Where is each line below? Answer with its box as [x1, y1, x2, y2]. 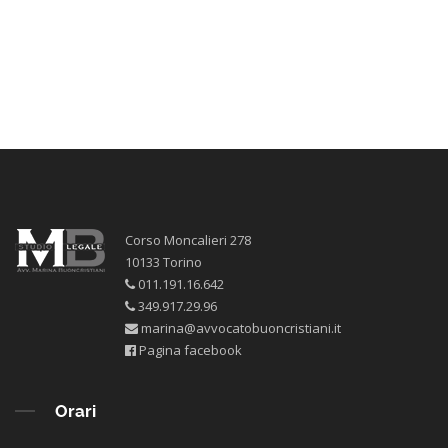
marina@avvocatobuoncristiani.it [138, 319, 341, 338]
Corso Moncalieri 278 [125, 231, 251, 250]
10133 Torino [125, 253, 202, 272]
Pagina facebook [139, 341, 242, 360]
